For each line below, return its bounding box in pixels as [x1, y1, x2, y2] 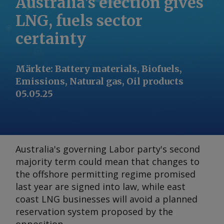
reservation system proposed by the [15, 205, 173, 217]
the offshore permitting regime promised [15, 168, 195, 180]
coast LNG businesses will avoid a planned [15, 193, 197, 205]
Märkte [15, 63, 50, 74]
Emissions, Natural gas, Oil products [15, 75, 183, 87]
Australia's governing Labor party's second [15, 143, 200, 155]
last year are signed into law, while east [15, 180, 185, 192]
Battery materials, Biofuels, [55, 63, 182, 74]
